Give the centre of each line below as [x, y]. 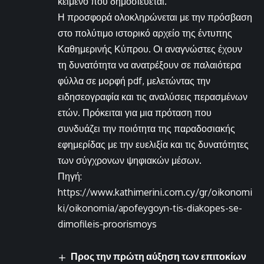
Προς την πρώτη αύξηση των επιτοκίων [159, 257]
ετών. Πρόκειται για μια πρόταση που [135, 113]
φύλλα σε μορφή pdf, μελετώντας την [134, 81]
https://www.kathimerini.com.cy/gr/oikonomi [155, 192]
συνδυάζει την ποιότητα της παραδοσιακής [146, 129]
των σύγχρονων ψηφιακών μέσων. [130, 161]
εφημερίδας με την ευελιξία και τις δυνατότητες [153, 145]
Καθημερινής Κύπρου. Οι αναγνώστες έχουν [150, 49]
